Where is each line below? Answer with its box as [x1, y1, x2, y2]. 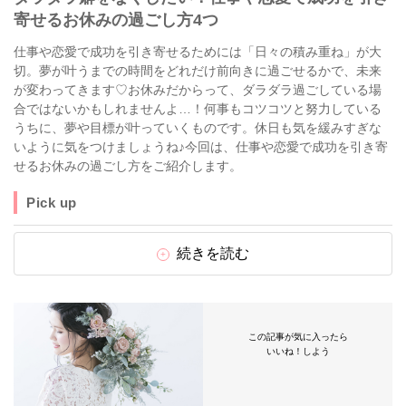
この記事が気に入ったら [247, 332, 348, 342]
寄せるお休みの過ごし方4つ [14, 11, 218, 29]
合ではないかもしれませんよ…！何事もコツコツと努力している [14, 101, 382, 116]
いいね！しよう [266, 346, 330, 356]
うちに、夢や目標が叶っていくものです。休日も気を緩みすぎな [14, 121, 382, 135]
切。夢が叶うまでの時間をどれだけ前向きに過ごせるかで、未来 [14, 63, 382, 78]
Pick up [26, 195, 77, 210]
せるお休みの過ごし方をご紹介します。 [14, 159, 242, 173]
